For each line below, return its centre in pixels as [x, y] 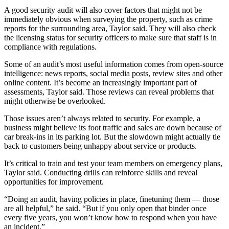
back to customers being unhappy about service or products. [102, 146]
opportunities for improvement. [54, 181]
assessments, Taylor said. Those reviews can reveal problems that [109, 91]
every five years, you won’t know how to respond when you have [110, 217]
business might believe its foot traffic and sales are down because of [113, 127]
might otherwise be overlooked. [56, 101]
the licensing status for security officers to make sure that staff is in [110, 37]
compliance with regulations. [50, 47]
